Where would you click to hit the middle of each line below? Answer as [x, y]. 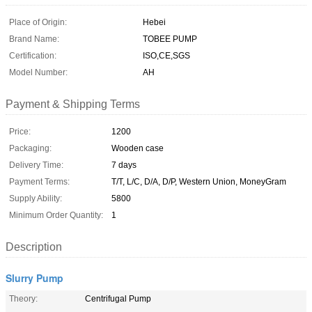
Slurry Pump [34, 278]
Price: [20, 131]
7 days [124, 165]
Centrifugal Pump [118, 298]
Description [34, 247]
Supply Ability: [36, 198]
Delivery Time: [36, 165]
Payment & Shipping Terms [73, 104]
